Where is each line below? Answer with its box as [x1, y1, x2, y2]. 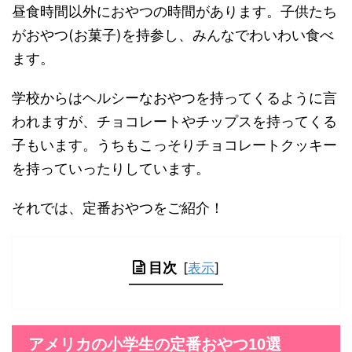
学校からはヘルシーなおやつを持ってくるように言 [12, 90, 337, 107]
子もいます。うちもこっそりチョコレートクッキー [12, 137, 337, 154]
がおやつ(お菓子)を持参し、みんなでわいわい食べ [12, 27, 334, 44]
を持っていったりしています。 [12, 160, 210, 178]
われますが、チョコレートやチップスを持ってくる [12, 113, 337, 130]
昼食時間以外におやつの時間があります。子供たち [12, 3, 337, 20]
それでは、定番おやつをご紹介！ [12, 200, 224, 217]
